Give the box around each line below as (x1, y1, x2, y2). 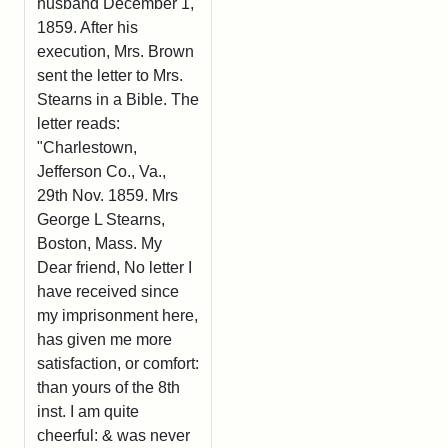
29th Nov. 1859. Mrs (37, 186, 178, 204)
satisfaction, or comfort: (37, 354, 199, 372)
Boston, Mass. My (37, 234, 162, 252)
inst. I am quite (37, 402, 139, 420)
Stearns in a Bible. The (37, 90, 199, 108)
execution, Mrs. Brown (37, 42, 194, 60)
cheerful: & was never (37, 426, 190, 444)
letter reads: (37, 114, 120, 132)
